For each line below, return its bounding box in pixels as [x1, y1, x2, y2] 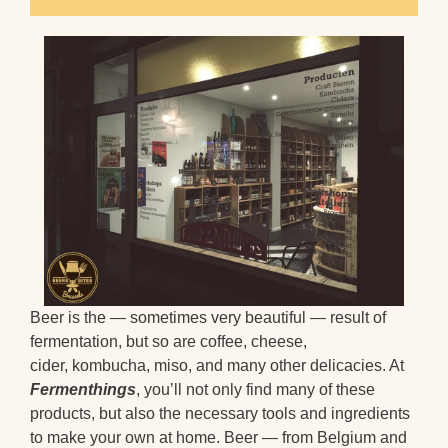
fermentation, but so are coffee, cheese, [30, 332, 307, 350]
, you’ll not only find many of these [136, 380, 375, 398]
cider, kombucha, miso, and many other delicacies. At [30, 356, 404, 374]
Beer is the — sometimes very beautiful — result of [30, 308, 386, 326]
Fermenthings [30, 380, 136, 398]
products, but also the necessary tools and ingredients [30, 404, 410, 422]
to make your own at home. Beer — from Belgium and [30, 428, 407, 446]
